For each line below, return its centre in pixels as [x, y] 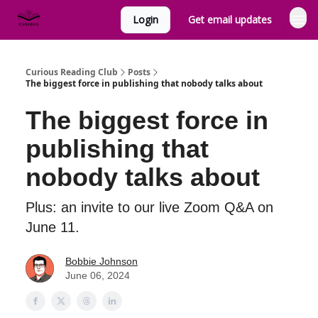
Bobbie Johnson [102, 261]
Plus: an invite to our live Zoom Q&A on [149, 207]
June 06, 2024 [98, 275]
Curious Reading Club [72, 72]
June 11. [53, 227]
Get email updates [230, 20]
